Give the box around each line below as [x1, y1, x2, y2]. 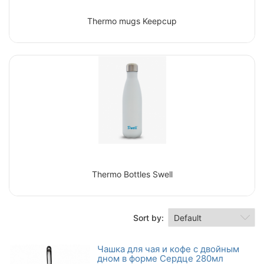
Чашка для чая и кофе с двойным [97, 243, 239, 255]
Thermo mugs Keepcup [87, 16, 177, 26]
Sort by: [133, 212, 164, 223]
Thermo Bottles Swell [91, 169, 173, 179]
